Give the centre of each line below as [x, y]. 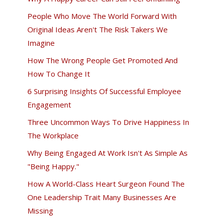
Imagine [41, 43]
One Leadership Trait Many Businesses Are [102, 197]
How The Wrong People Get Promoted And [102, 60]
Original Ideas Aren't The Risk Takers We [97, 29]
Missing [40, 210]
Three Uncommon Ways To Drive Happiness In [108, 122]
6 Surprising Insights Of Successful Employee [104, 91]
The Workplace [53, 135]
